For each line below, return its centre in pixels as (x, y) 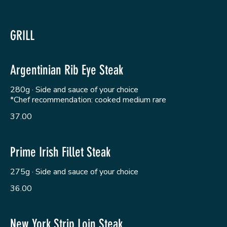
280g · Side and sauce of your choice (74, 89)
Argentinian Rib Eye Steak (67, 70)
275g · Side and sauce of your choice (74, 172)
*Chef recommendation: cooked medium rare (88, 100)
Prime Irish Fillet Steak (60, 152)
